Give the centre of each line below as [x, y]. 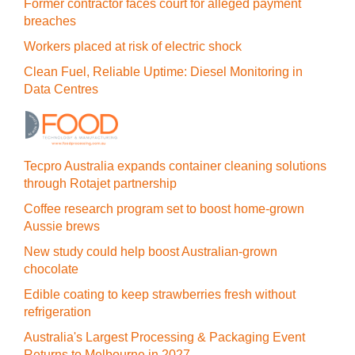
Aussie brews [62, 226]
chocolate [51, 269]
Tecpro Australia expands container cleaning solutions [175, 166]
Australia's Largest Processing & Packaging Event [164, 337]
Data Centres [61, 89]
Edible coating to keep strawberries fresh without [160, 294]
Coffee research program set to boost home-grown [164, 209]
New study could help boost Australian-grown [151, 252]
